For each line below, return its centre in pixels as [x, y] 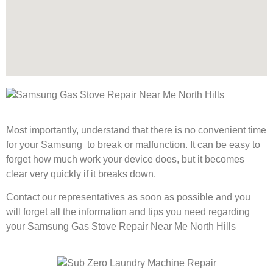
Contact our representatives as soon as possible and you [128, 197]
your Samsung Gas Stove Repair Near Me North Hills [121, 227]
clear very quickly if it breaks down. [81, 174]
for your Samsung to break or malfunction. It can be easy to [133, 144]
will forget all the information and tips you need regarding [128, 212]
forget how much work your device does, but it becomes [125, 159]
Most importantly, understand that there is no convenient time [136, 130]
